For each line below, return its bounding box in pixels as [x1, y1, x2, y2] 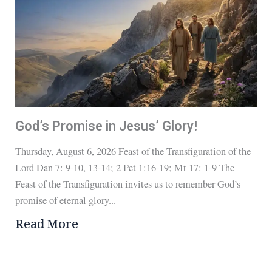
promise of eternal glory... [15, 194, 116, 208]
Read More [15, 216, 78, 237]
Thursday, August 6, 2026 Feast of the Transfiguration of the [15, 144, 251, 158]
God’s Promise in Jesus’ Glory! [15, 118, 197, 134]
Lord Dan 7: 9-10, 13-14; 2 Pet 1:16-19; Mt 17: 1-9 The [15, 161, 234, 175]
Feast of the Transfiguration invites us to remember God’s [15, 177, 240, 191]
